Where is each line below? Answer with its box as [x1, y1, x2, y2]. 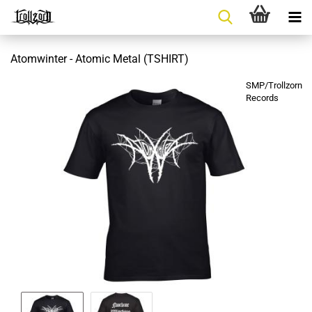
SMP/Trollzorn [246, 80, 302, 91]
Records [246, 93, 279, 103]
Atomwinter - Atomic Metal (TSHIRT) [10, 52, 189, 65]
